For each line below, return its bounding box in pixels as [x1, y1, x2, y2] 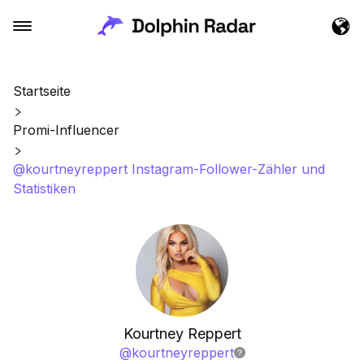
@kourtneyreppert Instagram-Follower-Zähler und [13, 161, 325, 177]
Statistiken [13, 180, 76, 197]
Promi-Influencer [13, 122, 119, 138]
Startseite [13, 83, 71, 99]
